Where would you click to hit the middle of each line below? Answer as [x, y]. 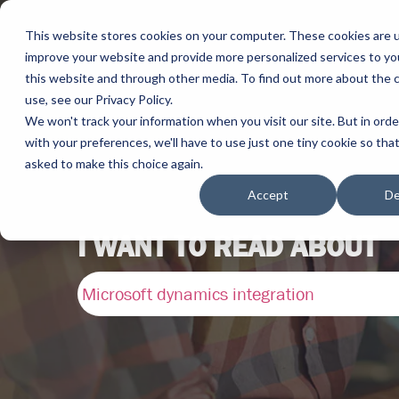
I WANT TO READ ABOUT [227, 247]
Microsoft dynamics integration [198, 294]
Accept [268, 195]
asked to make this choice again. [114, 163]
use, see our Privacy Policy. [99, 99]
